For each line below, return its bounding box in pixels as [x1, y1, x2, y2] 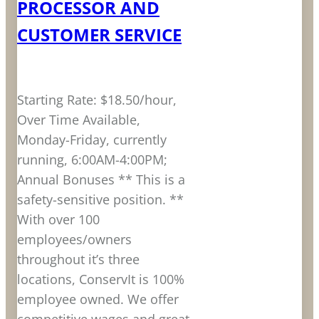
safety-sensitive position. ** [17, 191, 184, 209]
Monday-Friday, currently [17, 131, 167, 149]
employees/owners [17, 231, 132, 249]
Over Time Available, [17, 111, 140, 129]
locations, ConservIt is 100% [17, 271, 184, 288]
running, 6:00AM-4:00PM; [17, 151, 167, 169]
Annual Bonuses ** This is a [17, 171, 185, 189]
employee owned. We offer [17, 291, 179, 308]
